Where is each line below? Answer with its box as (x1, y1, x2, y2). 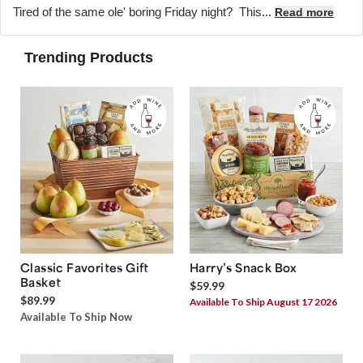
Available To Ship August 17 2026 (190, 296, 337, 309)
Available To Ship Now (20, 310, 132, 324)
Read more (275, 6, 334, 19)
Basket (20, 275, 62, 290)
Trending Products (24, 49, 153, 66)
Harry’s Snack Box (190, 260, 297, 275)
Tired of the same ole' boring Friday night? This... (13, 5, 275, 19)
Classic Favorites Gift (20, 260, 149, 275)
